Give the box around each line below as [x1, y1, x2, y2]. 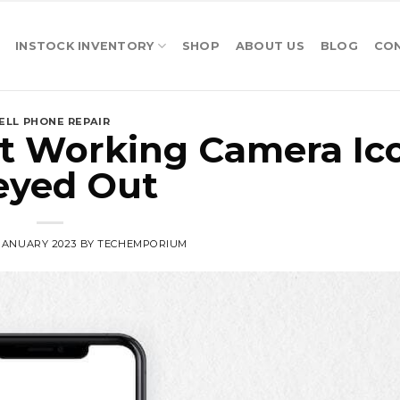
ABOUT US [235, 38, 304, 53]
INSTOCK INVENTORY [15, 38, 154, 53]
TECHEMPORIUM [97, 237, 187, 250]
